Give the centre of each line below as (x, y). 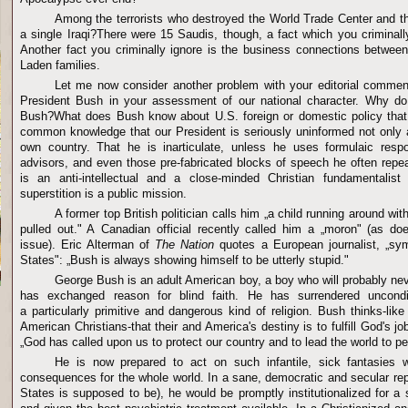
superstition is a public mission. (103, 194)
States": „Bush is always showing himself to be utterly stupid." (184, 260)
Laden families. (60, 65)
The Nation (185, 245)
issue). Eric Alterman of (88, 245)
